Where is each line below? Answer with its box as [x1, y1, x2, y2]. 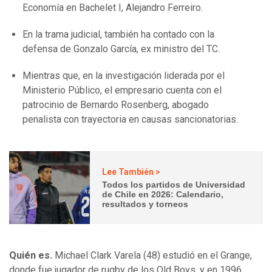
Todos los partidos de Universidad [102, 179, 246, 189]
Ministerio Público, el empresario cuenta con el [22, 84, 222, 97]
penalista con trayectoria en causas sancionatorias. [22, 114, 238, 126]
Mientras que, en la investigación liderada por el [22, 70, 225, 82]
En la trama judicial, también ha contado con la [22, 29, 214, 41]
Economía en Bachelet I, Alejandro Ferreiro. [22, 2, 203, 14]
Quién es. [9, 250, 52, 262]
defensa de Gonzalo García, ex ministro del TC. [22, 43, 220, 55]
